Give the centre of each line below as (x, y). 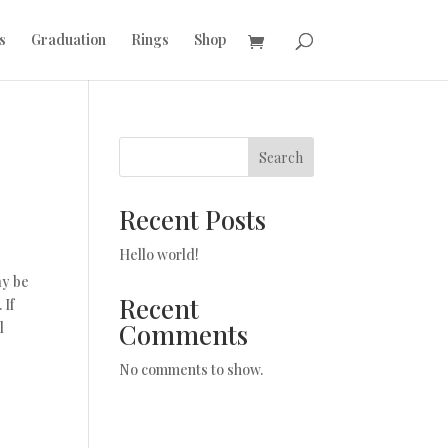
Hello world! (159, 254)
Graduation (68, 39)
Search (280, 157)
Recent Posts (193, 219)
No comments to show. (191, 369)
